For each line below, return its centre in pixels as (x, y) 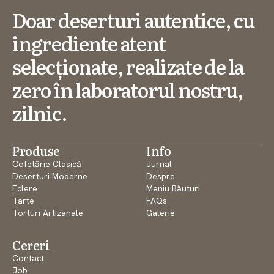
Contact (28, 258)
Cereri (31, 244)
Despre (161, 176)
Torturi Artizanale (48, 213)
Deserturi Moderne (50, 176)
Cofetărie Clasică (47, 164)
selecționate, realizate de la (128, 66)
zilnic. (40, 112)
